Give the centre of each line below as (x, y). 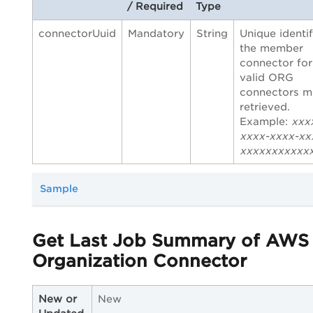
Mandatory (156, 33)
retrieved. (265, 106)
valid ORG (267, 77)
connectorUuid (77, 33)
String (212, 33)
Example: (265, 121)
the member (271, 48)
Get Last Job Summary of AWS (170, 240)
